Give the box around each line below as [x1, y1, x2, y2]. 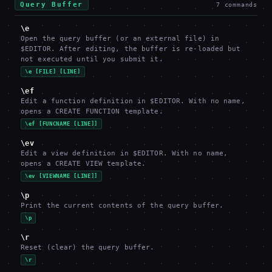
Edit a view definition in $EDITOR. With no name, [21, 149, 228, 157]
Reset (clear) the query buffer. [21, 243, 155, 251]
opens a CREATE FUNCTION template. [21, 107, 163, 115]
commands [224, 1, 257, 8]
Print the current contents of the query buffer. [21, 202, 224, 209]
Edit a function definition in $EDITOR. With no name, [21, 97, 245, 105]
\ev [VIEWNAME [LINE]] [25, 173, 98, 179]
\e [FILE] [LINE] [25, 69, 81, 75]
